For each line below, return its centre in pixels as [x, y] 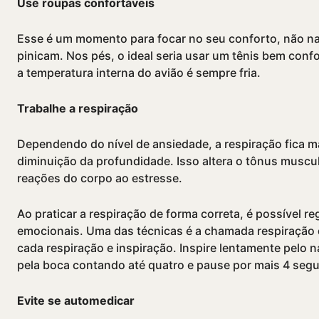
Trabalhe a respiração [78, 109]
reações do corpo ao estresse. [100, 178]
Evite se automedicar [76, 301]
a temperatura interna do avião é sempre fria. [139, 73]
